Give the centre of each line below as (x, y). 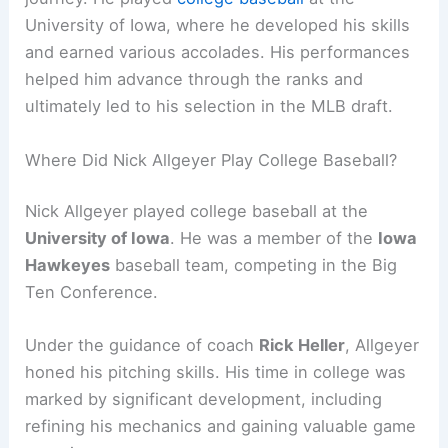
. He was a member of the (274, 238)
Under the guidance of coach (142, 345)
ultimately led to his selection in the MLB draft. (209, 106)
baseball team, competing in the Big (254, 265)
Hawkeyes (68, 265)
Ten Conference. (92, 292)
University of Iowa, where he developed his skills (218, 25)
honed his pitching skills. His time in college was (216, 372)
